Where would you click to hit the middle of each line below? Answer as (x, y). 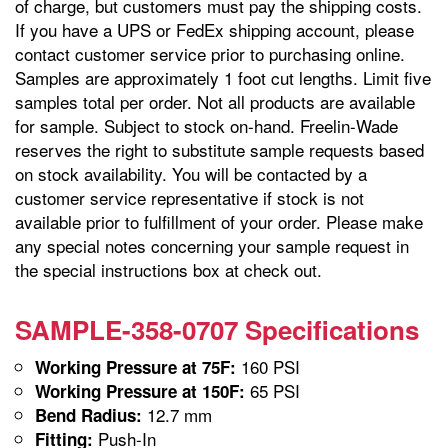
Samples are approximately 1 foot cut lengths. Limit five (223, 77)
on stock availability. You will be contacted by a (191, 173)
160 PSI (268, 366)
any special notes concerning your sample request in (212, 245)
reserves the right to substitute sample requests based (219, 149)
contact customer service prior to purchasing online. (210, 53)
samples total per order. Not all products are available (215, 101)
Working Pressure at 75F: (135, 366)
